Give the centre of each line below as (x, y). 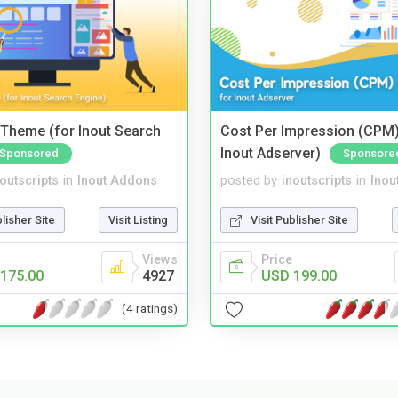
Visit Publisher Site (299, 219)
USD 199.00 (299, 275)
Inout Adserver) (271, 153)
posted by (249, 180)
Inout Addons (117, 180)
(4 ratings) (150, 309)
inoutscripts (317, 180)
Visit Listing (138, 219)
